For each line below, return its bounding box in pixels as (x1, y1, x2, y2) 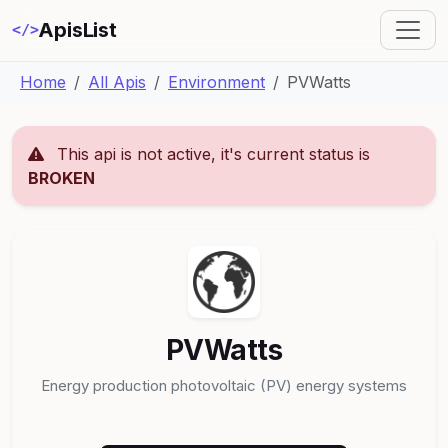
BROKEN (28, 167, 95, 188)
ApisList (38, 18, 117, 43)
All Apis (88, 71, 146, 92)
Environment (168, 71, 265, 92)
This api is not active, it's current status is (52, 143, 370, 164)
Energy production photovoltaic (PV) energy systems (41, 375, 407, 395)
